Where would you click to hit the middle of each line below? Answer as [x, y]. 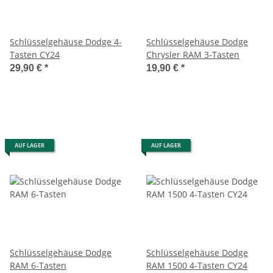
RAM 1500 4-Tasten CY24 [197, 265]
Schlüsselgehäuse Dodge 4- [66, 41]
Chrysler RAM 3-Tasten [193, 54]
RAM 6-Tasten [49, 265]
